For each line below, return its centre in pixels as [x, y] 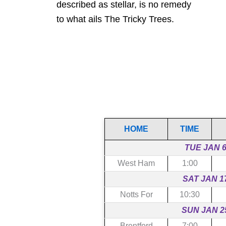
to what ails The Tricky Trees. [115, 19]
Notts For [136, 194]
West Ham [136, 163]
